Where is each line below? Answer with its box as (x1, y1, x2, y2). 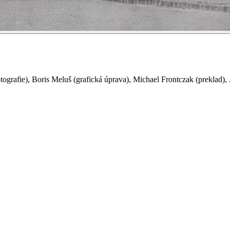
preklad (198, 74, 222, 84)
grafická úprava (76, 74, 126, 84)
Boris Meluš (32, 74, 71, 84)
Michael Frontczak (133, 74, 194, 84)
